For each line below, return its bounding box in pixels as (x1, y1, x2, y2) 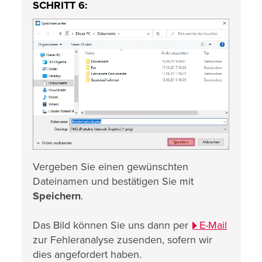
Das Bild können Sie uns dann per (33, 218, 191, 232)
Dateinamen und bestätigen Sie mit (33, 174, 194, 188)
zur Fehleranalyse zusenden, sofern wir (33, 233, 212, 246)
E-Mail (199, 218, 227, 232)
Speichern (33, 189, 81, 202)
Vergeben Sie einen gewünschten (33, 160, 188, 173)
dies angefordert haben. (33, 247, 142, 261)
